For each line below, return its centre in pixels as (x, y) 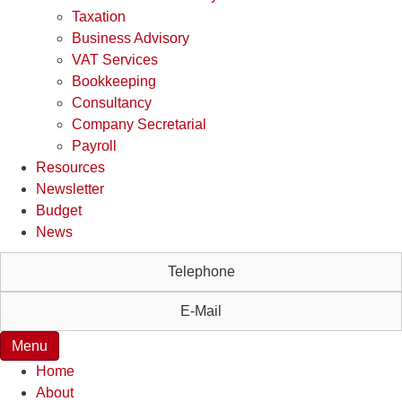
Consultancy (112, 102)
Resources (70, 167)
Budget (59, 210)
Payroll (94, 145)
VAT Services (115, 59)
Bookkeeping (114, 81)
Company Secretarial (139, 124)
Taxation (99, 16)
